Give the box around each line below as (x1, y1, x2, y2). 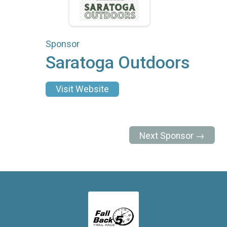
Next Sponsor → (139, 131, 205, 141)
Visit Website (55, 84, 109, 94)
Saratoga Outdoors (45, 53, 190, 72)
